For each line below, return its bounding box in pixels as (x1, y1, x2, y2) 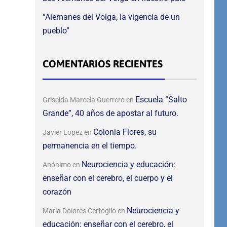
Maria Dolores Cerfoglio (42, 207, 116, 215)
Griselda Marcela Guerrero (42, 96, 125, 104)
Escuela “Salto (135, 95, 187, 105)
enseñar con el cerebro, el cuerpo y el (42, 173, 173, 183)
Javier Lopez (42, 128, 83, 137)
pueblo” (42, 26, 69, 36)
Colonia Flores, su (93, 127, 157, 137)
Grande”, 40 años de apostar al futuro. (42, 108, 178, 119)
